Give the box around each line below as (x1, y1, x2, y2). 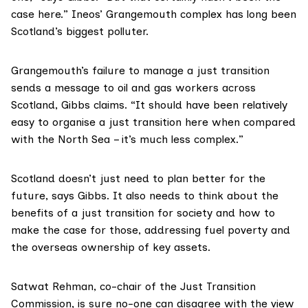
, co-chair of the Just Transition (93, 280, 256, 294)
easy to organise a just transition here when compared (11, 115, 296, 129)
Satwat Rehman (11, 280, 93, 294)
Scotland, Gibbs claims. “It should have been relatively (11, 98, 287, 112)
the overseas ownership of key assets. (11, 241, 210, 254)
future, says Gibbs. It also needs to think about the (11, 189, 278, 203)
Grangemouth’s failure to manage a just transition (11, 64, 269, 78)
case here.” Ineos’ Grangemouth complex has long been (11, 8, 296, 21)
